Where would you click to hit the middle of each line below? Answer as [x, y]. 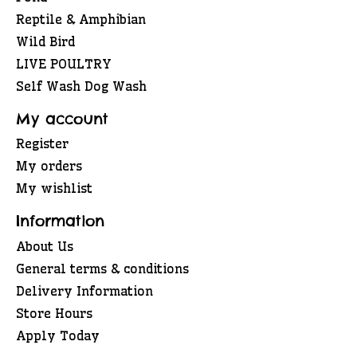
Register [42, 144]
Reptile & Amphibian [81, 19]
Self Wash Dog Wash [81, 86]
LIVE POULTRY [64, 63]
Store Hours [54, 313]
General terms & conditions [102, 268]
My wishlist [54, 188]
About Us [45, 246]
